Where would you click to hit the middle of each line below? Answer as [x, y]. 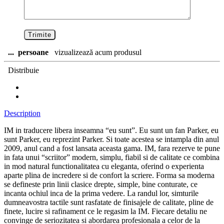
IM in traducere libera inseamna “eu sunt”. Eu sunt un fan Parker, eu [111, 130]
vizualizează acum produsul [96, 52]
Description [22, 113]
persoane [33, 52]
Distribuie [21, 70]
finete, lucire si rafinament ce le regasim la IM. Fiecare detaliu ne [105, 211]
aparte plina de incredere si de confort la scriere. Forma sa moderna [109, 175]
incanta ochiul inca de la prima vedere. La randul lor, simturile [101, 193]
